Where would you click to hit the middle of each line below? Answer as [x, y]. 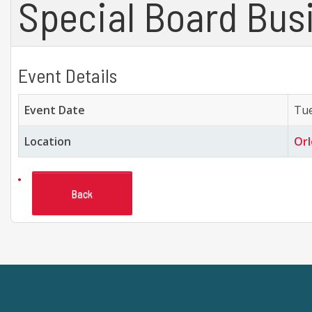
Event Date [55, 110]
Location [48, 141]
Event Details [68, 75]
